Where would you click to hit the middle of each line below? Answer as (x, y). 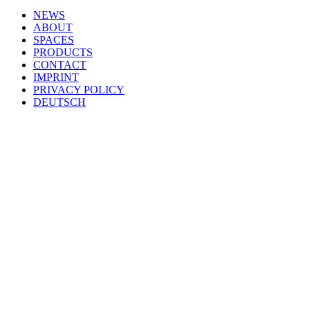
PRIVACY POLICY (79, 89)
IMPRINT (56, 77)
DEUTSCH (60, 102)
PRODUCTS (63, 52)
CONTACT (60, 64)
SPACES (54, 39)
